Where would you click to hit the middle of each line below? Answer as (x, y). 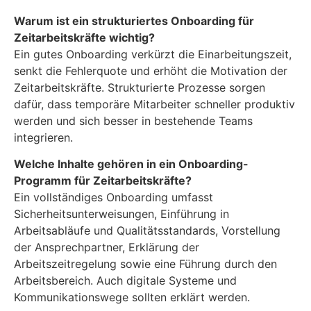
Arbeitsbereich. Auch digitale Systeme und (125, 280)
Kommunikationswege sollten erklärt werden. (132, 297)
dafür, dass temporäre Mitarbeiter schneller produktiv (154, 104)
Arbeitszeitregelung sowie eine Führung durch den (145, 263)
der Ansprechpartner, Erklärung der (107, 247)
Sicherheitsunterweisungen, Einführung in (121, 213)
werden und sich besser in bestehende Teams (133, 120)
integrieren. (43, 137)
